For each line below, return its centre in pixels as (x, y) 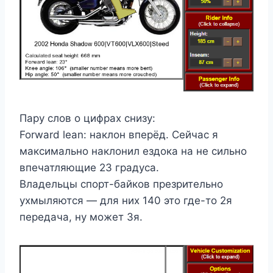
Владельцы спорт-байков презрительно (121, 184)
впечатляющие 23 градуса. (89, 168)
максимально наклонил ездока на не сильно (133, 151)
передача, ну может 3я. (81, 217)
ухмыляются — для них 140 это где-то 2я (126, 201)
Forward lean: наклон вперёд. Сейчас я (119, 135)
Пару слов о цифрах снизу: (87, 119)
